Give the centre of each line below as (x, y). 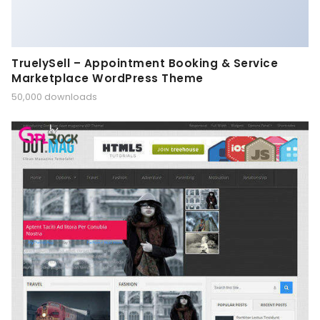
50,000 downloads (54, 97)
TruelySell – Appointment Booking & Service (145, 63)
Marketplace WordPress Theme (107, 78)
